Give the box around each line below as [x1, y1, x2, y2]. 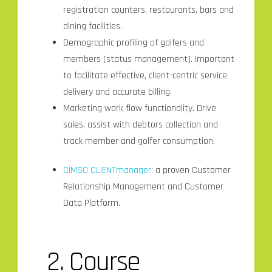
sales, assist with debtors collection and [63, 118, 218, 131]
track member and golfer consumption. [63, 134, 215, 148]
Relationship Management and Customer [63, 180, 223, 193]
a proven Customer [152, 163, 231, 177]
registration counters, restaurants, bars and [63, 3, 234, 16]
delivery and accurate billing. [63, 85, 172, 98]
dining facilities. [63, 19, 122, 33]
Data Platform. [63, 196, 120, 209]
